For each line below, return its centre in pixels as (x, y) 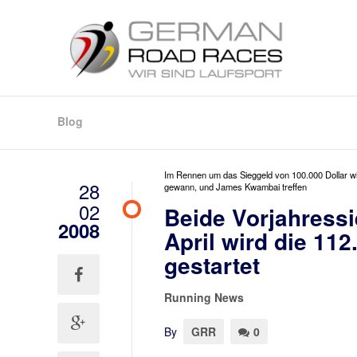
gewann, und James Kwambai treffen (235, 186)
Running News (204, 297)
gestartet (212, 265)
